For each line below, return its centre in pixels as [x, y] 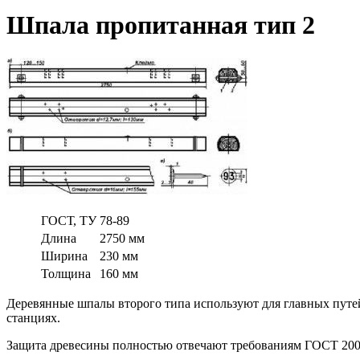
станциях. [33, 317]
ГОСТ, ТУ [69, 220]
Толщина [66, 273]
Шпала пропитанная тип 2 [161, 25]
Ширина [64, 256]
